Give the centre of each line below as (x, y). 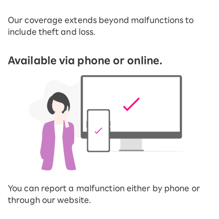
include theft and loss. (52, 32)
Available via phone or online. (85, 60)
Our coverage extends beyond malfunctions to (101, 20)
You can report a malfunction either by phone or (104, 188)
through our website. (50, 200)
